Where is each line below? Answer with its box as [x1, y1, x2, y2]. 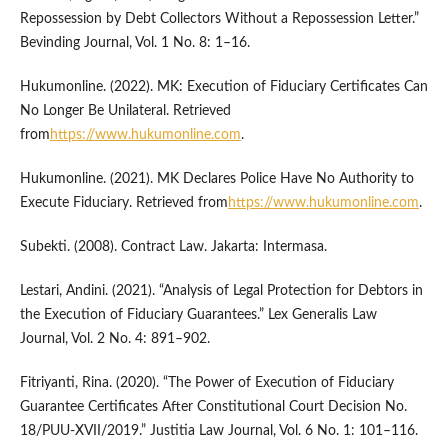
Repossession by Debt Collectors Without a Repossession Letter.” [19, 12, 419, 27]
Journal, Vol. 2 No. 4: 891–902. [19, 332, 210, 347]
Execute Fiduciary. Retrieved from [19, 196, 228, 211]
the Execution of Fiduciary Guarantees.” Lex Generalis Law [19, 308, 377, 323]
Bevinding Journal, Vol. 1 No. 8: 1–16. [19, 36, 250, 51]
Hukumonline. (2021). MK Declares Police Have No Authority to [19, 172, 414, 187]
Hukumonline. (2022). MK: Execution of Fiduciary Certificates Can [19, 80, 428, 95]
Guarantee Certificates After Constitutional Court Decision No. [19, 400, 407, 415]
